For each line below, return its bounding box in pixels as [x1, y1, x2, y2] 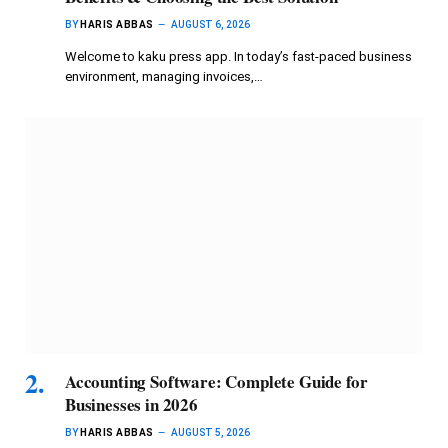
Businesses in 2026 [65, 392, 198, 418]
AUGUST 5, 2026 [170, 427, 250, 439]
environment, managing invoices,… [65, 69, 263, 85]
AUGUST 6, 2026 [170, 19, 250, 31]
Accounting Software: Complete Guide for [65, 369, 368, 395]
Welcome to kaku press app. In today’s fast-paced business [65, 49, 412, 65]
